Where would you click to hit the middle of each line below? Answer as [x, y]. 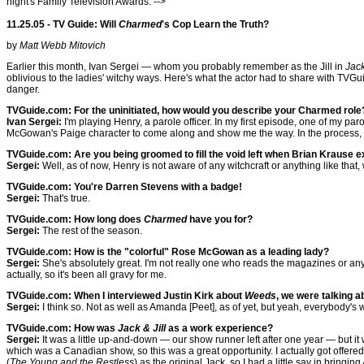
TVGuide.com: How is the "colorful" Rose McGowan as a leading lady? [168, 252]
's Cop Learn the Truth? [215, 24]
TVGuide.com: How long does [75, 219]
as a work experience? [219, 328]
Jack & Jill [142, 328]
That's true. [65, 198]
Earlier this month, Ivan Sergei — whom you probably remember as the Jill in [176, 67]
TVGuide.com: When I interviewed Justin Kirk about [126, 296]
